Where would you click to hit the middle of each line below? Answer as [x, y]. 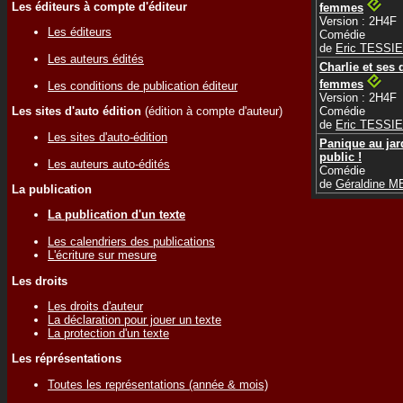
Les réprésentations [67, 359]
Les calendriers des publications [131, 242]
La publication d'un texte [116, 215]
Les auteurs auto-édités [109, 164]
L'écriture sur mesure [102, 255]
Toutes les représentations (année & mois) [158, 384]
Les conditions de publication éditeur [143, 85]
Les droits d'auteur [95, 306]
